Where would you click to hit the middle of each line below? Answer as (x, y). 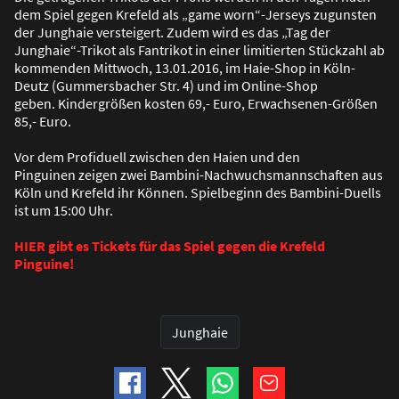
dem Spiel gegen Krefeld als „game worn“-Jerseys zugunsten (195, 15)
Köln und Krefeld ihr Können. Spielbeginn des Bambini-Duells (198, 193)
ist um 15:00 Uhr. (64, 211)
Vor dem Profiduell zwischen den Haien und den (157, 157)
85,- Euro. (43, 122)
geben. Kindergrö (66, 104)
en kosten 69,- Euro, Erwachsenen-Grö (240, 104)
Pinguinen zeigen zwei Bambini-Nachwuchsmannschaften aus (199, 175)
